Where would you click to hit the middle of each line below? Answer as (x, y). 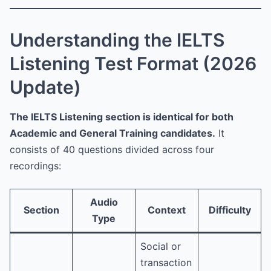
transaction (166, 263)
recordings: (35, 166)
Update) (45, 87)
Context (167, 210)
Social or (161, 247)
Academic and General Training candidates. (113, 133)
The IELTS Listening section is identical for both (122, 117)
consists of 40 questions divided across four (112, 150)
